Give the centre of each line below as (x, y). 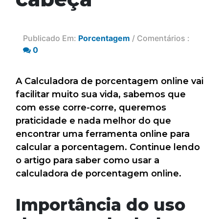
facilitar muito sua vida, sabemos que (101, 94)
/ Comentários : (160, 38)
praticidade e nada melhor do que (93, 121)
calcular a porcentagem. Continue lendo (108, 147)
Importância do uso (100, 205)
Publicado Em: (51, 38)
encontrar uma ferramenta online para (103, 134)
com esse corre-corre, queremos (91, 108)
